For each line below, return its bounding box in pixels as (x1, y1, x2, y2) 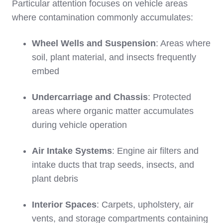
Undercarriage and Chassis (32, 92, 148, 102)
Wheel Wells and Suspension (32, 38, 156, 48)
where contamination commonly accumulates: (12, 12, 193, 22)
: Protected (148, 92, 191, 102)
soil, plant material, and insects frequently (32, 52, 196, 62)
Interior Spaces (32, 199, 97, 210)
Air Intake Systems (32, 145, 112, 156)
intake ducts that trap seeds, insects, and (32, 159, 194, 170)
